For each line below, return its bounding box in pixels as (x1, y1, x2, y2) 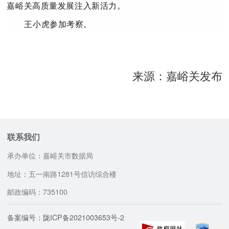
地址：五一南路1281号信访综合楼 (7, 168, 117, 179)
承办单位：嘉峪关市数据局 (7, 150, 94, 161)
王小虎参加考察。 (24, 18, 93, 30)
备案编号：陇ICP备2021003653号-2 (7, 212, 125, 222)
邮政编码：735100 (7, 187, 68, 197)
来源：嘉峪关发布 (132, 67, 222, 84)
